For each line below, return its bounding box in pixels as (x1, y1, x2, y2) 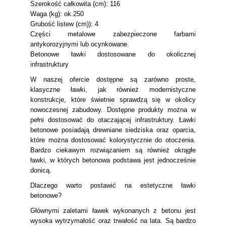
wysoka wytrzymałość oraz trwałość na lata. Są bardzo (30, 217, 196, 224)
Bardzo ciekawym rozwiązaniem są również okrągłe (30, 146, 196, 154)
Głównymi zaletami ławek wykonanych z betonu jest (30, 207, 196, 214)
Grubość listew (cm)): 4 (30, 20, 98, 28)
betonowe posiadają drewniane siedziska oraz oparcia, (30, 126, 196, 134)
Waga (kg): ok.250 (30, 10, 84, 18)
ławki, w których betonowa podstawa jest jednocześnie (30, 156, 196, 164)
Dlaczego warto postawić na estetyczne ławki (30, 182, 196, 189)
